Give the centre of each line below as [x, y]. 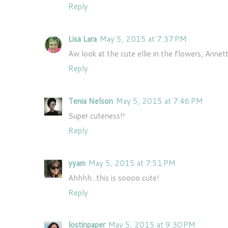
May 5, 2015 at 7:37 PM [143, 39]
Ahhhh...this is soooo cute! [114, 178]
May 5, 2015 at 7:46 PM [160, 101]
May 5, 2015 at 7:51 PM [132, 163]
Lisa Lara [82, 39]
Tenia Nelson [91, 101]
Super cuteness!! [97, 116]
